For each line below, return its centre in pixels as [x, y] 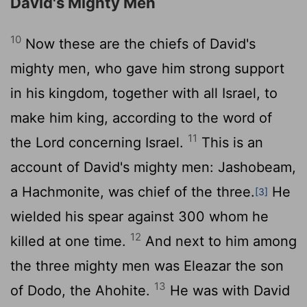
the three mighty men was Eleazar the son [147, 266]
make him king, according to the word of [141, 118]
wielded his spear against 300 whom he [139, 216]
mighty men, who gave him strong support [147, 68]
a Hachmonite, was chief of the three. [133, 192]
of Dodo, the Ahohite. [82, 290]
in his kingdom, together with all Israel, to [144, 93]
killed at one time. [70, 241]
